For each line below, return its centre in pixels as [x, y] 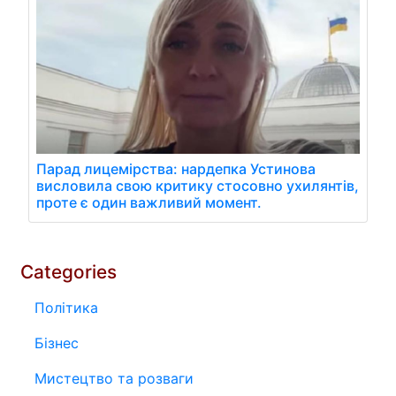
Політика [66, 307]
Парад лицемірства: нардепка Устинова [176, 168]
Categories [69, 271]
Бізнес [57, 343]
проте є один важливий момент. [149, 202]
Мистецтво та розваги [114, 378]
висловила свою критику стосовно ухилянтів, [198, 185]
